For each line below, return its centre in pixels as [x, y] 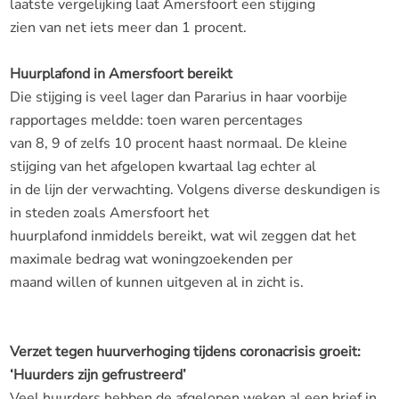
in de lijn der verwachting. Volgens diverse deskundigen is [195, 189]
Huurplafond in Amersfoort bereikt [121, 73]
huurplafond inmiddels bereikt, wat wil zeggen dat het [183, 236]
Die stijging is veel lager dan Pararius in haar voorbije [178, 97]
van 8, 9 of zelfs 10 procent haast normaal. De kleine [178, 143]
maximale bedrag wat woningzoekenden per [151, 259]
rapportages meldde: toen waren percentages [156, 120]
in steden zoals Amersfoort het [109, 212]
